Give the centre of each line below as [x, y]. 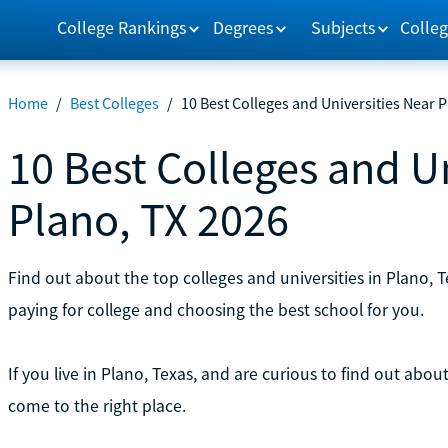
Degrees [244, 27]
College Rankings [121, 27]
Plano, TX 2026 [148, 219]
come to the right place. [96, 405]
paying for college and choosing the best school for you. [215, 309]
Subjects [344, 27]
